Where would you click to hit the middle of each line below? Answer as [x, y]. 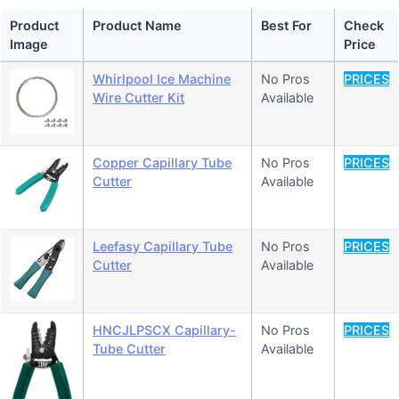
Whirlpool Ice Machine [162, 79]
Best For [286, 26]
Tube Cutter [129, 349]
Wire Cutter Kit [138, 98]
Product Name [137, 26]
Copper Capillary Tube [162, 163]
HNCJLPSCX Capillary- [164, 330]
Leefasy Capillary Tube [163, 247]
